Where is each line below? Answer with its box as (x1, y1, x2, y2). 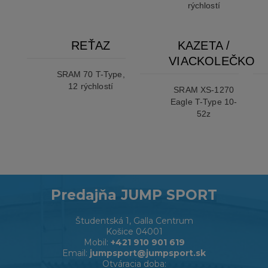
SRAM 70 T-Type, (56, 69, 125, 80)
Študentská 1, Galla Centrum (75, 215, 193, 227)
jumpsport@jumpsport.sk (90, 248, 206, 259)
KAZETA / (177, 39, 230, 53)
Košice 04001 (105, 226, 163, 237)
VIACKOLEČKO (169, 54, 255, 68)
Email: (62, 248, 90, 259)
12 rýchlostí (68, 81, 114, 92)
